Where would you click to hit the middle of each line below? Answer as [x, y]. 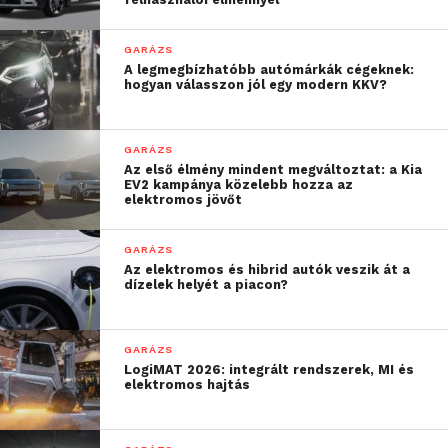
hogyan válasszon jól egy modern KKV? [256, 84]
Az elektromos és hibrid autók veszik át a [267, 269]
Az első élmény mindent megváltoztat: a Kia [273, 169]
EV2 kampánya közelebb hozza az [239, 184]
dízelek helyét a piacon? [206, 284]
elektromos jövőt [183, 199]
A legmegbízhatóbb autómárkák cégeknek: [269, 69]
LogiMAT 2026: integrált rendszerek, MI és [269, 369]
